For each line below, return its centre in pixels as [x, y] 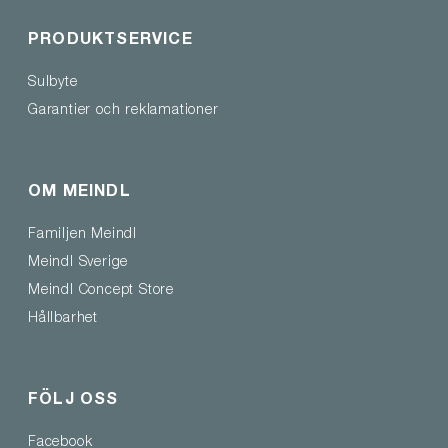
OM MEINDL [79, 193]
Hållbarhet [63, 319]
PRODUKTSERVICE [110, 41]
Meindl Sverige [78, 263]
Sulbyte [53, 83]
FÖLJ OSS [73, 401]
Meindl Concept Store [101, 291]
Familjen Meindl [82, 235]
